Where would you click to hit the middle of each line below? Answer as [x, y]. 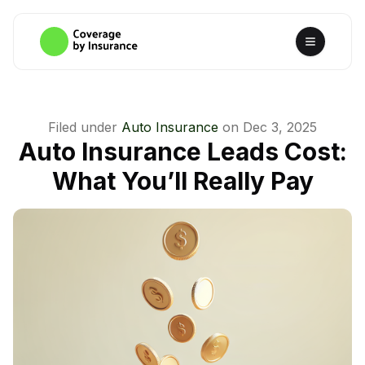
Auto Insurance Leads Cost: [182, 152]
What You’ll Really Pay [182, 181]
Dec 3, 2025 [280, 127]
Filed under [83, 127]
